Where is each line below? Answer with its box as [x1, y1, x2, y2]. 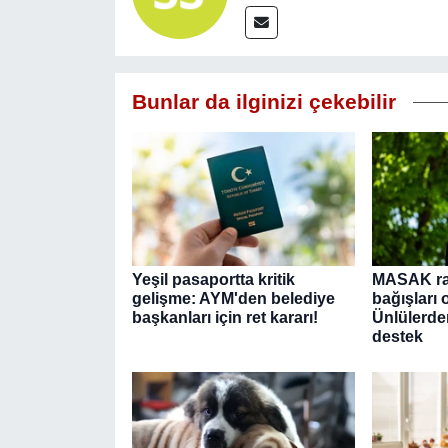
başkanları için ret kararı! [131, 309, 318, 327]
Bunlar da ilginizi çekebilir [131, 90, 396, 115]
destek [371, 328, 423, 346]
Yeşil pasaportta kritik [131, 271, 295, 289]
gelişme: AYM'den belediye [131, 290, 335, 308]
